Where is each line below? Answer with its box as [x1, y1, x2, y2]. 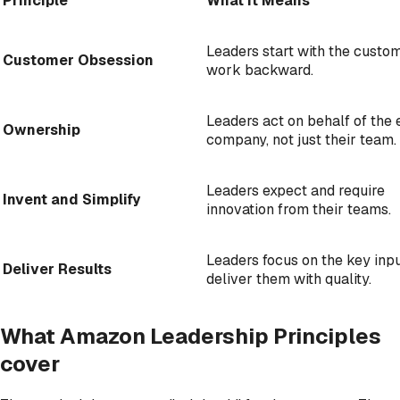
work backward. [206, 60, 313, 79]
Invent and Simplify [3, 189, 140, 209]
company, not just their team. [206, 129, 396, 149]
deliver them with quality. [206, 269, 371, 288]
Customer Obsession [3, 50, 154, 70]
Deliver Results [3, 259, 112, 279]
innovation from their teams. [206, 199, 391, 219]
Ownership [3, 120, 80, 139]
